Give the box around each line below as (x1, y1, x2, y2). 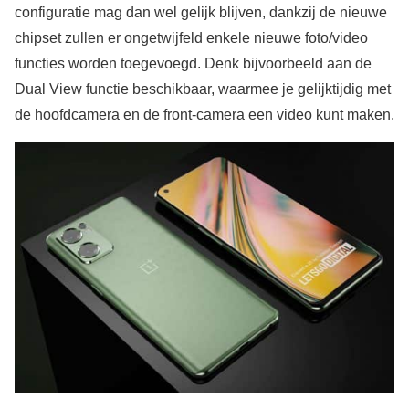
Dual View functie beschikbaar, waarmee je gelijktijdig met (15, 81, 391, 98)
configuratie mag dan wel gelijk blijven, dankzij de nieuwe (15, 5, 387, 21)
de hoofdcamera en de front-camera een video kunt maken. (15, 107, 394, 123)
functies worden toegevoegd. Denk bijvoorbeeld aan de (15, 56, 372, 72)
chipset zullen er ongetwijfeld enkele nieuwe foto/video (15, 30, 368, 47)
